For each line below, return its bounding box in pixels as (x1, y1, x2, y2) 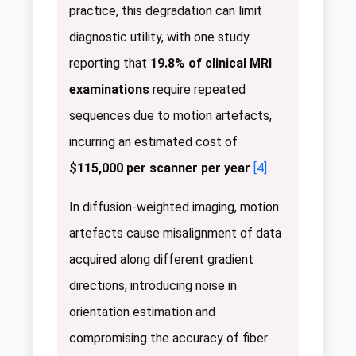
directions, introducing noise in (69, 278, 237, 294)
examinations (69, 82, 149, 98)
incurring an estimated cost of (69, 134, 238, 150)
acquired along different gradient (69, 252, 253, 268)
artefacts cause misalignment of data (69, 226, 281, 242)
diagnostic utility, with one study (69, 29, 250, 45)
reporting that (69, 56, 150, 72)
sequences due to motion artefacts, (69, 108, 272, 124)
